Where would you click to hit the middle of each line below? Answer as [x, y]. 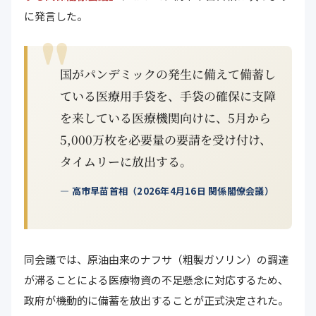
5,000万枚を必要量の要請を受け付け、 [166, 139]
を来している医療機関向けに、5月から [165, 117]
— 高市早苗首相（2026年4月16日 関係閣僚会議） [167, 191]
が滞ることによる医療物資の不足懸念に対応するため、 [156, 280]
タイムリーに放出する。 [126, 161]
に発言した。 [56, 16]
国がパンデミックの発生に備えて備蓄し [168, 74]
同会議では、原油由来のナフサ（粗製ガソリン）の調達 [156, 259]
